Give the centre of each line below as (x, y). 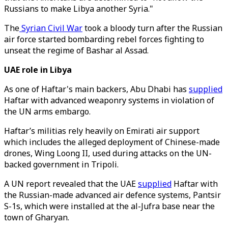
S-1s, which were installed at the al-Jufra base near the (109, 206)
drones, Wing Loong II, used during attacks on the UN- (108, 153)
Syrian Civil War (51, 28)
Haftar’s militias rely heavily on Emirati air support (102, 131)
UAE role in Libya (38, 70)
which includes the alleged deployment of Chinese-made (112, 142)
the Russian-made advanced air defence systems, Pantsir (112, 195)
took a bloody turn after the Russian (152, 28)
